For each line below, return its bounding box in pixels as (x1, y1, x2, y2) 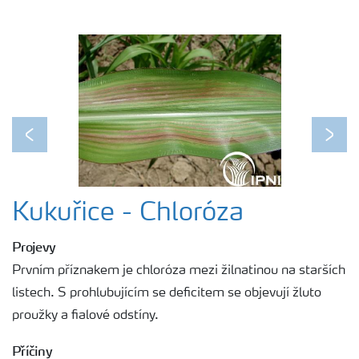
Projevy (12, 238, 56, 255)
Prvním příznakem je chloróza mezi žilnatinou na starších (12, 264, 345, 277)
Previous (28, 138, 80, 151)
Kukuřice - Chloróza (12, 200, 244, 227)
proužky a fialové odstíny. (12, 309, 159, 322)
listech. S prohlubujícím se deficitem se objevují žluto (12, 286, 321, 300)
